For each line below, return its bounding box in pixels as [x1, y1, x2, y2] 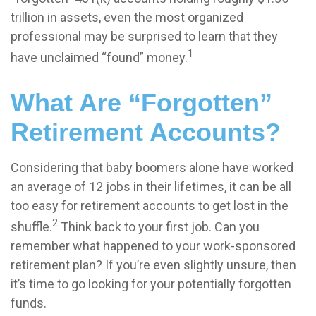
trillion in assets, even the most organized [11, 10, 243, 25]
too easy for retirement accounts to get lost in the [11, 198, 288, 214]
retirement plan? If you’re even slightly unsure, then [11, 257, 296, 273]
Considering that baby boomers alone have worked [11, 160, 293, 176]
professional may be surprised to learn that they [11, 29, 278, 44]
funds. [11, 296, 47, 311]
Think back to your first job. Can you [58, 219, 260, 235]
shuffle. [11, 219, 52, 235]
